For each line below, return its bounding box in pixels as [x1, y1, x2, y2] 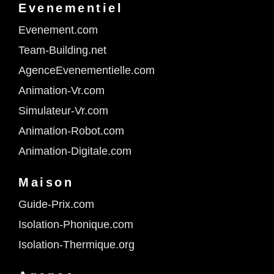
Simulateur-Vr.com [18, 105, 108, 117]
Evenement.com [18, 24, 98, 37]
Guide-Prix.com [18, 198, 94, 211]
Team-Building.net [18, 44, 106, 57]
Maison [18, 176, 73, 190]
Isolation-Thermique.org [18, 239, 135, 251]
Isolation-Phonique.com [18, 218, 133, 231]
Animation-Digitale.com [18, 145, 131, 158]
